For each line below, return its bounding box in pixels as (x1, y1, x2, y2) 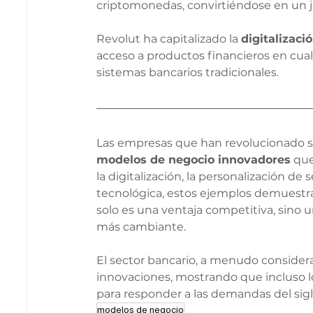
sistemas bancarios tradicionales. (96, 65, 279, 79)
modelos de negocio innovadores (96, 152, 291, 166)
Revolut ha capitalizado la (96, 31, 242, 45)
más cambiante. (96, 219, 187, 233)
